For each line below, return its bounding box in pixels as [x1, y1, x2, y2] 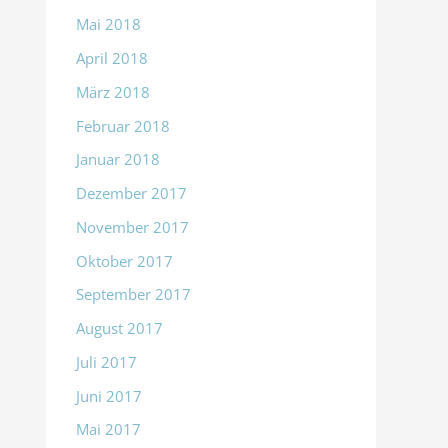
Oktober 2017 [76, 250, 173, 271]
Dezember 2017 [76, 183, 187, 204]
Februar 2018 [76, 115, 170, 136]
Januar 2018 [76, 149, 160, 170]
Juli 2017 [76, 351, 137, 372]
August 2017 [76, 318, 163, 339]
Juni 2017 [76, 385, 142, 406]
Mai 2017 [76, 419, 141, 440]
